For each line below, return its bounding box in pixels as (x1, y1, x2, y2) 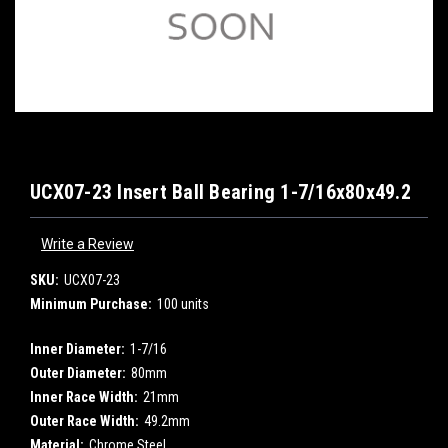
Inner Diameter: (30, 340, 125, 357)
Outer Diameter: (30, 364, 126, 381)
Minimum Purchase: (30, 295, 152, 312)
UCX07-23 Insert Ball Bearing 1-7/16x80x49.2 (30, 180, 411, 204)
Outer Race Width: (30, 412, 139, 429)
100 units (156, 295, 209, 312)
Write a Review (40, 235, 134, 252)
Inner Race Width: (30, 388, 138, 405)
